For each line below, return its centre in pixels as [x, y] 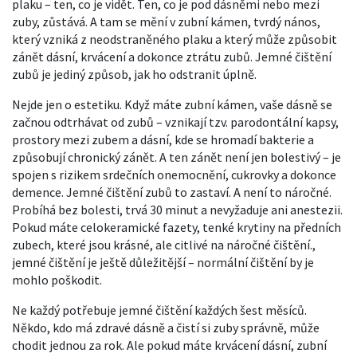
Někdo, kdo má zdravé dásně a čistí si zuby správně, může [166, 328]
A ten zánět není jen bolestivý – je [249, 157]
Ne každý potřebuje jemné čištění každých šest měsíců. [159, 310]
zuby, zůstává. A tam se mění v [95, 22]
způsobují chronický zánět [83, 157]
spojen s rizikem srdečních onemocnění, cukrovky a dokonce [174, 175]
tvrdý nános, [287, 22]
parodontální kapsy [283, 122]
